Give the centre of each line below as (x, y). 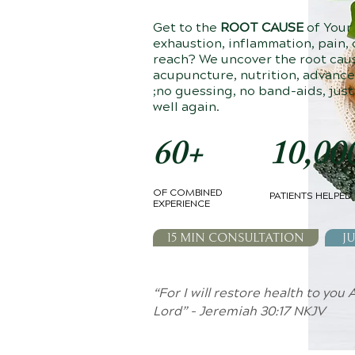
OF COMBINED (188, 193)
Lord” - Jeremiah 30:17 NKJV (239, 312)
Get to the (187, 28)
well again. (186, 107)
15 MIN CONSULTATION (236, 238)
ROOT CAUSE (262, 28)
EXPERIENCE (181, 204)
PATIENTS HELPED (311, 197)
